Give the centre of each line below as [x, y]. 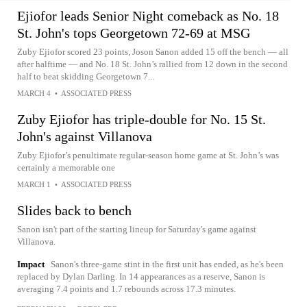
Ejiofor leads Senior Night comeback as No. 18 [148, 15]
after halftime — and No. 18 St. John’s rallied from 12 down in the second [152, 64]
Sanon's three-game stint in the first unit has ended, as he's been [167, 264]
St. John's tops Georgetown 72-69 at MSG [134, 33]
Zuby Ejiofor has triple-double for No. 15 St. [142, 119]
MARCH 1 [34, 184]
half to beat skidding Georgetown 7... [86, 76]
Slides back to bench [74, 210]
